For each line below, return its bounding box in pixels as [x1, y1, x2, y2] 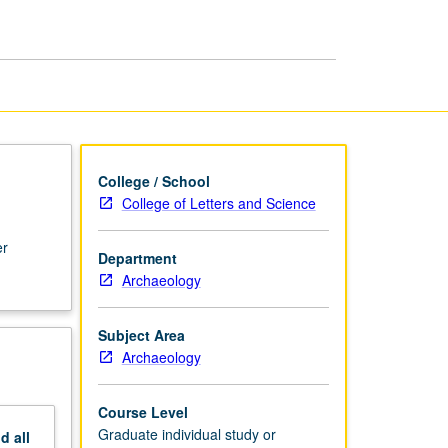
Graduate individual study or [97, 423, 276, 444]
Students [264, 20, 326, 37]
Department [97, 247, 177, 268]
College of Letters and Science [121, 192, 316, 213]
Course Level [97, 401, 188, 422]
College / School [97, 170, 210, 191]
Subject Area [97, 324, 185, 345]
